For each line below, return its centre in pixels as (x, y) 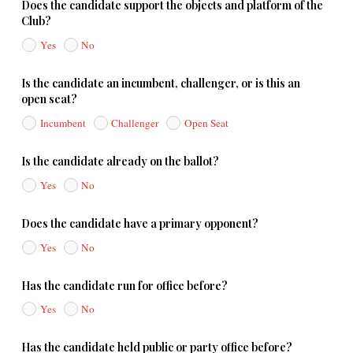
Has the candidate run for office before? (124, 285)
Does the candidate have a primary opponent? (139, 223)
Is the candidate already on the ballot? (120, 161)
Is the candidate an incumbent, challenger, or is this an (160, 83)
